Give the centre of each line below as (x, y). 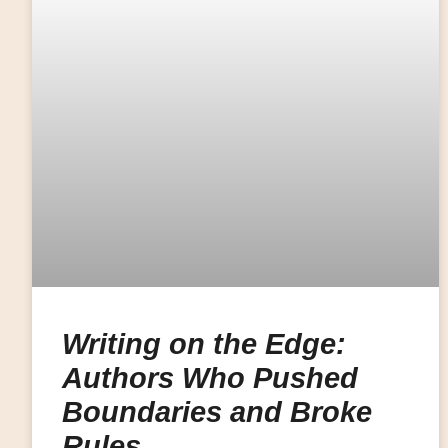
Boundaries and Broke (217, 411)
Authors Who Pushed (210, 377)
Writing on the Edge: (204, 343)
